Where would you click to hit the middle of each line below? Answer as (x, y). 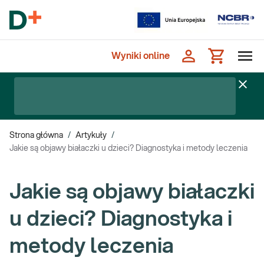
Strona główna (36, 136)
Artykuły (91, 136)
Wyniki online (141, 56)
